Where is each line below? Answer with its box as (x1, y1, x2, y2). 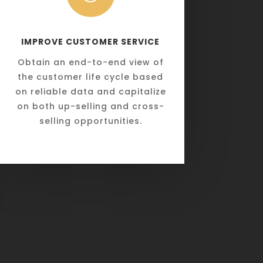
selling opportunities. (39, 114, 142, 127)
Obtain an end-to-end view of (17, 56, 164, 68)
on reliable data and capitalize (15, 85, 166, 97)
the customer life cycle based (18, 70, 164, 83)
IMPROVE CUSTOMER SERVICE (21, 35, 160, 48)
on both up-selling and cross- (16, 100, 164, 112)
